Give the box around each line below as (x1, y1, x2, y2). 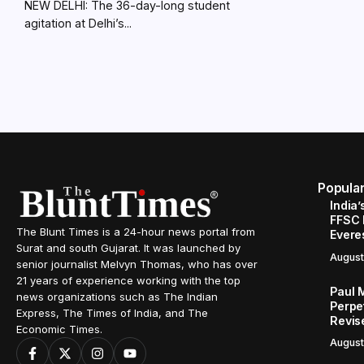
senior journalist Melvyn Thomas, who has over (16, 258, 258, 271)
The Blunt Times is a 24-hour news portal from (16, 225, 255, 238)
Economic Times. (16, 323, 102, 336)
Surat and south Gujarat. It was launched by (16, 241, 240, 254)
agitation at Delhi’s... (24, 16, 132, 30)
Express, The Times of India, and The (16, 306, 208, 319)
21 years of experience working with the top (16, 274, 240, 287)
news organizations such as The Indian (16, 290, 218, 303)
